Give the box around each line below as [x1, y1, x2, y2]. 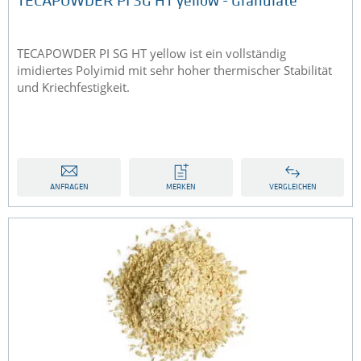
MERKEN [166, 183, 196, 193]
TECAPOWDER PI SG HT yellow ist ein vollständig [17, 45, 286, 62]
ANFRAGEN [49, 183, 89, 193]
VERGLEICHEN [268, 183, 317, 193]
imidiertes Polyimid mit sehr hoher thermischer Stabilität [17, 62, 332, 79]
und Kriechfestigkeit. [17, 79, 130, 96]
